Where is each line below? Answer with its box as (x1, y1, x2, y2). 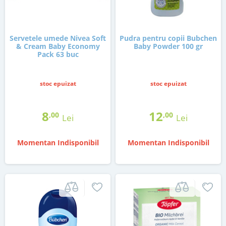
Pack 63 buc (37, 49, 79, 60)
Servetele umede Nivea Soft (10, 33, 106, 43)
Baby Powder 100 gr (134, 41, 203, 51)
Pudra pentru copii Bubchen (120, 33, 217, 43)
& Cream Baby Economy (16, 41, 100, 51)
